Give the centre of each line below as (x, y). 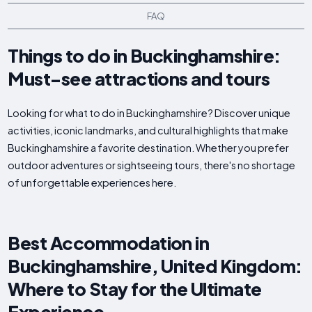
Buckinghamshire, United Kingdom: (155, 266)
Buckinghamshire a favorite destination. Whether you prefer (149, 148)
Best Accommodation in (109, 243)
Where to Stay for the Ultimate (135, 289)
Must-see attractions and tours (139, 79)
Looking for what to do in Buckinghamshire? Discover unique (149, 113)
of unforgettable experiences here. (92, 183)
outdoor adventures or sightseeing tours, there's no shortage (152, 165)
